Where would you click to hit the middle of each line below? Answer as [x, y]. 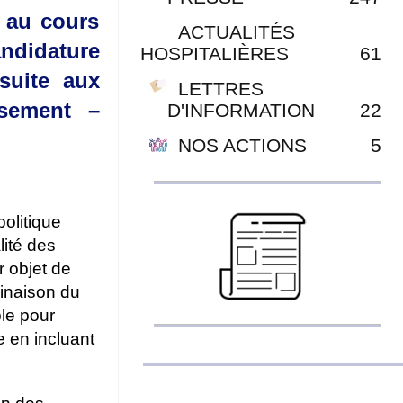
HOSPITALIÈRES [214, 53]
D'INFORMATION [241, 110]
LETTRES [220, 88]
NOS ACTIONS [242, 145]
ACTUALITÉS [236, 31]
